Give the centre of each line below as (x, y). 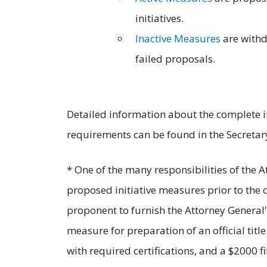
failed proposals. (175, 58)
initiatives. (159, 18)
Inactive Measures (178, 38)
